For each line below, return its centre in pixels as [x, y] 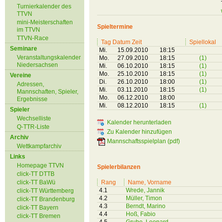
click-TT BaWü [36, 182]
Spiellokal [203, 42]
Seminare [24, 49]
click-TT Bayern [38, 208]
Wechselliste [34, 118]
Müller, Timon [144, 198]
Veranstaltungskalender [49, 57]
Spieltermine [115, 27]
